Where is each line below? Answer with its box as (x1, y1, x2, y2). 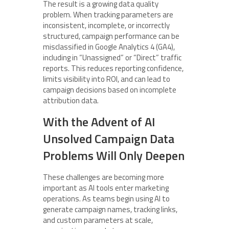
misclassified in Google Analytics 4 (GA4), (43, 41, 175, 53)
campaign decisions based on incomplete (43, 84, 176, 96)
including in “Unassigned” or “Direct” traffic (43, 52, 181, 63)
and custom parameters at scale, (43, 214, 153, 226)
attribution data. (43, 95, 99, 106)
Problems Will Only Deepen (43, 146, 185, 165)
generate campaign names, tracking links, (43, 203, 177, 215)
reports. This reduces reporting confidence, (43, 62, 184, 74)
